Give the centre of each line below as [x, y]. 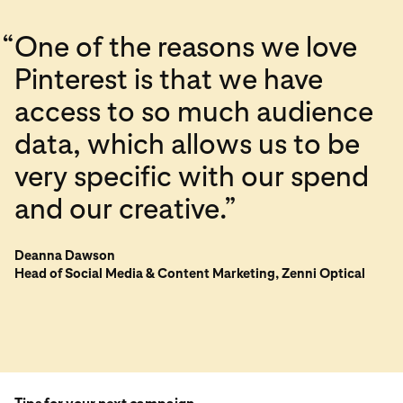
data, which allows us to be [187, 143]
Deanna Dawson [70, 255]
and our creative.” [125, 208]
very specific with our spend [192, 176]
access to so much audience [194, 111]
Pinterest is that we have [169, 79]
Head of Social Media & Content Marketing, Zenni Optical [190, 273]
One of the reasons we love [186, 46]
